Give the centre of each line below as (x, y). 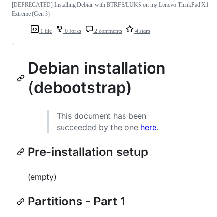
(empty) (42, 177)
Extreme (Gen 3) (31, 13)
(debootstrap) (80, 87)
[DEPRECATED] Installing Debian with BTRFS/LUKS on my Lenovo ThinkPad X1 (110, 5)
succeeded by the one (99, 128)
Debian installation (97, 68)
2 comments (108, 31)
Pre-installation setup (88, 152)
